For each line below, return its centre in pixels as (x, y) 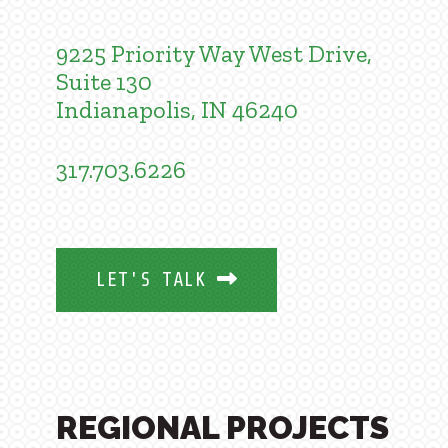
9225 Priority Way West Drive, (214, 53)
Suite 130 (104, 81)
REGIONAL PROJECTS (222, 427)
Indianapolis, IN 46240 (177, 109)
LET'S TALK (151, 279)
